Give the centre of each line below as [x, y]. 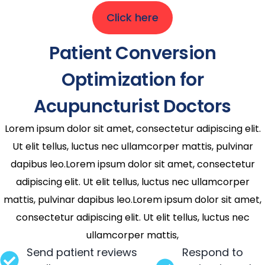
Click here [132, 17]
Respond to [212, 252]
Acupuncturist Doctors [132, 106]
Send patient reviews [82, 252]
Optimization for [132, 80]
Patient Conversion [132, 53]
